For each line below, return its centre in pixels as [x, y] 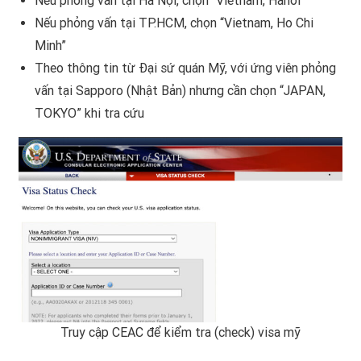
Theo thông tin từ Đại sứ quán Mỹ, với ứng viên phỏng [185, 68]
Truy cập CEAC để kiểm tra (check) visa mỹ [180, 332]
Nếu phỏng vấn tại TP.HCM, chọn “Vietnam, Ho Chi [174, 23]
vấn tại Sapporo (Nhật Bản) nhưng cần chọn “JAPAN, [180, 90]
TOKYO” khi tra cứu [89, 113]
